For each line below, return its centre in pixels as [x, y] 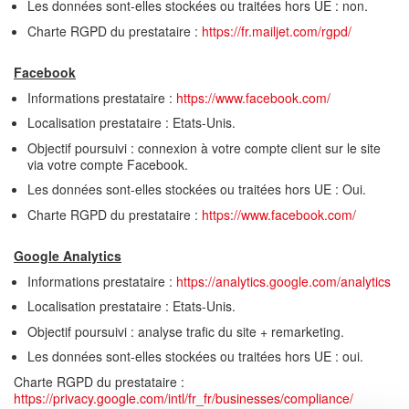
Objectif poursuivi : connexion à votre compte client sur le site [204, 147]
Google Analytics [68, 256]
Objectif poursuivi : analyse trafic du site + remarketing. [186, 331]
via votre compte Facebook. [108, 164]
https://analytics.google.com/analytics [285, 281]
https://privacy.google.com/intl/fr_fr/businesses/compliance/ [184, 398]
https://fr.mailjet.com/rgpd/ [277, 31]
